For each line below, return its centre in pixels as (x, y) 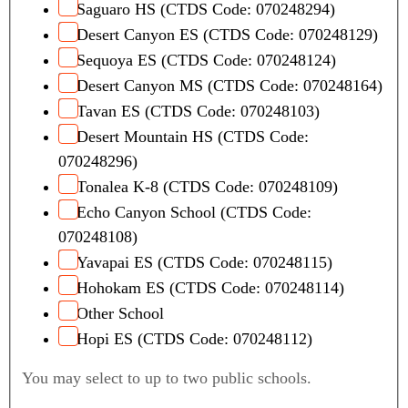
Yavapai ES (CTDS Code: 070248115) (204, 263)
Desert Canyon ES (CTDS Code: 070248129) (227, 35)
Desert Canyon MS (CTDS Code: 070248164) (229, 86)
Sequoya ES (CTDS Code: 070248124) (206, 61)
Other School (120, 314)
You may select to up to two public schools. (167, 378)
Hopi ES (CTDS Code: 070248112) (194, 339)
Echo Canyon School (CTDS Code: (194, 213)
